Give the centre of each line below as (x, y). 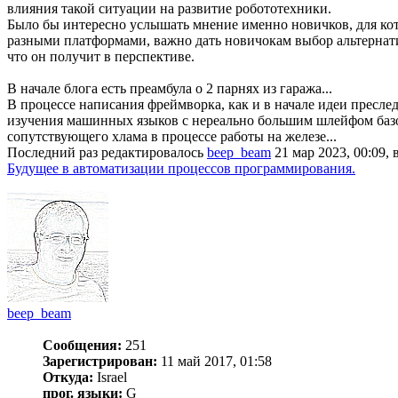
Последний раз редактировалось (107, 152)
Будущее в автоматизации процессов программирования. (181, 168)
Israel (110, 377)
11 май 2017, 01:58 (215, 361)
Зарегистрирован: (100, 361)
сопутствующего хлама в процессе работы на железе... (172, 136)
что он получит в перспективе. (101, 56)
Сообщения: (82, 345)
